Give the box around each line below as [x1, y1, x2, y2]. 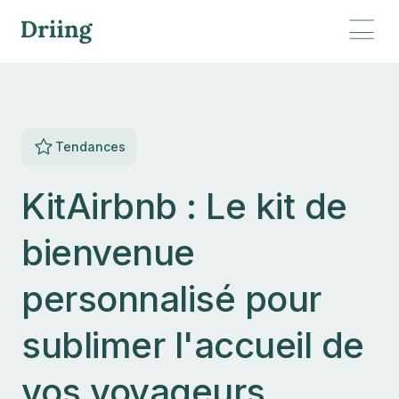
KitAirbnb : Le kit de [21, 184, 347, 228]
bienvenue [21, 231, 195, 274]
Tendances [55, 139, 126, 154]
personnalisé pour [21, 277, 322, 321]
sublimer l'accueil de [21, 323, 364, 367]
